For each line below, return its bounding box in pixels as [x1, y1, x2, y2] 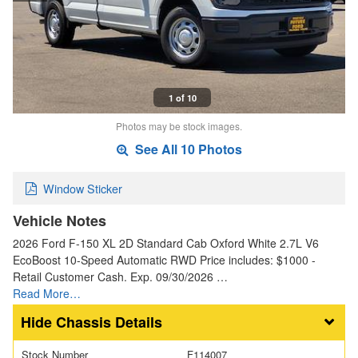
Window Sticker [43, 180, 122, 197]
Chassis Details [56, 312, 162, 333]
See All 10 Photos [131, 140, 242, 159]
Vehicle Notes [13, 209, 106, 231]
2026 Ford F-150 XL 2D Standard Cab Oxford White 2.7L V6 [13, 234, 319, 251]
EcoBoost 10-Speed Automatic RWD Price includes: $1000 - [13, 251, 316, 268]
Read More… [13, 284, 81, 301]
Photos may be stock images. [116, 119, 242, 133]
